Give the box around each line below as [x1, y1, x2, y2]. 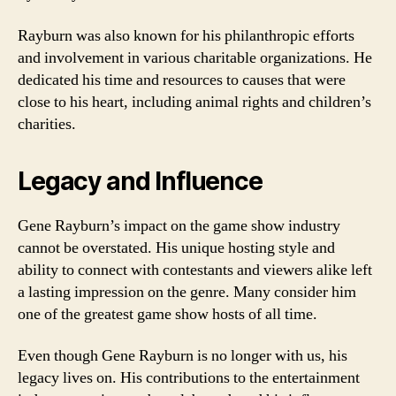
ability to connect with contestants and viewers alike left [18, 259, 372, 280]
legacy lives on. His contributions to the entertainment [18, 368, 360, 388]
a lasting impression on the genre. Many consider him [18, 281, 356, 302]
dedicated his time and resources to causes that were [18, 69, 346, 90]
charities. [18, 113, 76, 134]
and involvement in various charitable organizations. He [18, 47, 372, 68]
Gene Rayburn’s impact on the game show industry [18, 215, 340, 236]
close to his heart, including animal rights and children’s [18, 91, 371, 112]
